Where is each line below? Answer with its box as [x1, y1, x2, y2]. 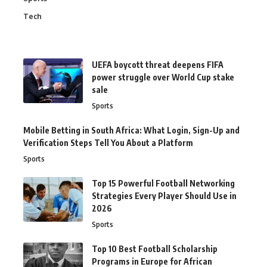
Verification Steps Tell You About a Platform [23, 138, 193, 148]
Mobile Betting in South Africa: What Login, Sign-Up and [23, 125, 240, 135]
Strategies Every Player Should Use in [92, 191, 237, 201]
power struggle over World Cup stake [92, 72, 234, 82]
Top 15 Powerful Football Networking [92, 178, 235, 188]
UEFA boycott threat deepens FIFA [92, 60, 223, 70]
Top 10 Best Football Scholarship [92, 244, 218, 254]
